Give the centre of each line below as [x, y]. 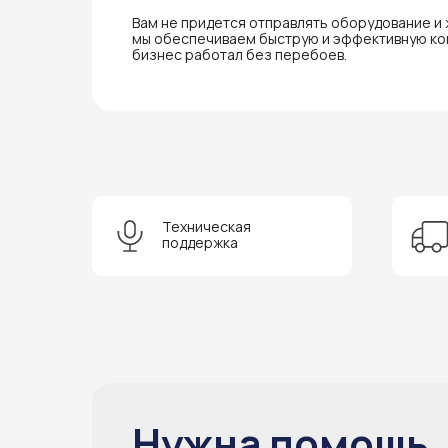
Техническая [206, 227]
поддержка [200, 243]
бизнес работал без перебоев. [239, 55]
